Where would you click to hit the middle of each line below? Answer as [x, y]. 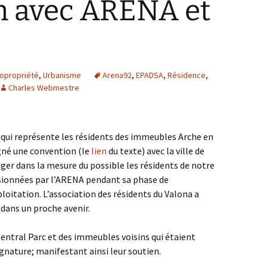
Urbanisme [62, 75]
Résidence [187, 75]
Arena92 [117, 75]
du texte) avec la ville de [156, 151]
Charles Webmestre [44, 88]
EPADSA [150, 75]
